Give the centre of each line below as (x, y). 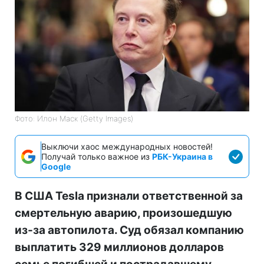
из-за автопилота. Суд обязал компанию (129, 230)
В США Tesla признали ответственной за (129, 196)
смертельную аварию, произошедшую (123, 213)
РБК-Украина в (182, 157)
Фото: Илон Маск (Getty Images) (74, 119)
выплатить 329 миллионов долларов (119, 247)
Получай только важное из (97, 157)
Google (56, 167)
